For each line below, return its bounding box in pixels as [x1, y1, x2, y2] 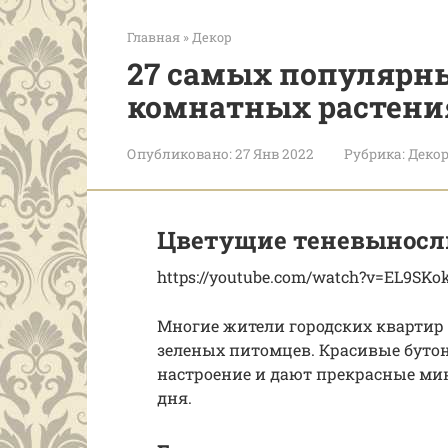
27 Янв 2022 [235, 145, 314, 163]
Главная [127, 29, 180, 45]
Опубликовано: [127, 145, 232, 163]
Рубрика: [344, 145, 405, 163]
